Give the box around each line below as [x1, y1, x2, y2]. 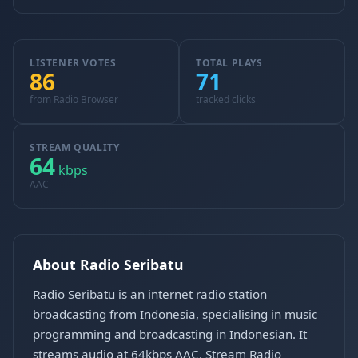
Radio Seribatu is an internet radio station [33, 286, 267, 302]
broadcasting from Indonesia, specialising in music [33, 306, 317, 322]
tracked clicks [196, 93, 256, 106]
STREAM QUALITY [30, 141, 120, 154]
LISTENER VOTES [30, 56, 117, 70]
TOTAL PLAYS [196, 56, 263, 70]
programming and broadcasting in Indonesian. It [33, 326, 307, 342]
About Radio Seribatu [33, 255, 184, 274]
